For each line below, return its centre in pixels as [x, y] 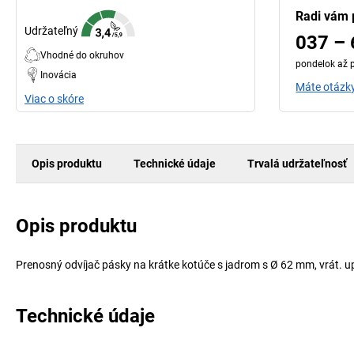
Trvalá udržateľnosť [297, 163]
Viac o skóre [54, 99]
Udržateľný [51, 31]
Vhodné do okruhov [82, 55]
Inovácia [58, 75]
